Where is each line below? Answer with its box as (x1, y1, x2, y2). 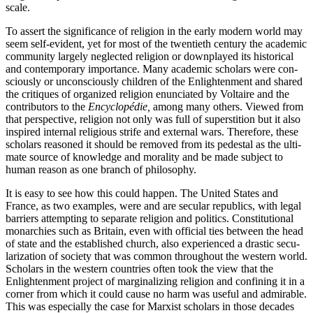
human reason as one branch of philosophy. (6, 163, 196, 176)
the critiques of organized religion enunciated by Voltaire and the (6, 88, 289, 101)
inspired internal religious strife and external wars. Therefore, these (6, 126, 298, 138)
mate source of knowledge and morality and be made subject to (6, 151, 283, 163)
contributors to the (6, 101, 88, 113)
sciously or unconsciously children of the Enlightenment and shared (6, 75, 303, 88)
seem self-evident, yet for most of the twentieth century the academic (6, 38, 307, 50)
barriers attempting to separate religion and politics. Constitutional (6, 212, 293, 225)
